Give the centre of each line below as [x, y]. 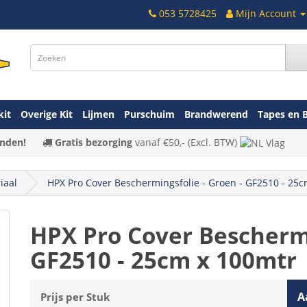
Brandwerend [216, 114]
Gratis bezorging [93, 142]
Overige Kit [47, 114]
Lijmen [98, 114]
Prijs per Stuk [75, 296]
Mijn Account [266, 13]
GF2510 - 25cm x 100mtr [163, 260]
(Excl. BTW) [212, 142]
